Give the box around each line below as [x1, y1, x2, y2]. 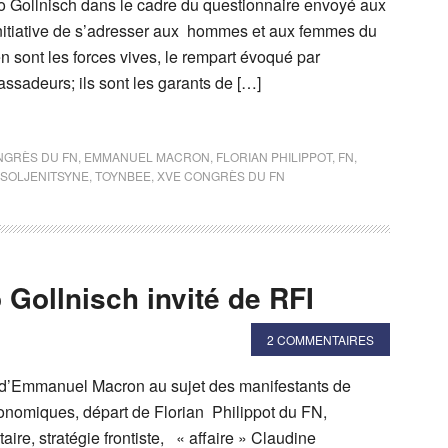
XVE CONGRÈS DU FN [157, 167, 285, 184]
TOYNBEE [95, 167, 151, 184]
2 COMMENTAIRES [267, 331, 374, 348]
